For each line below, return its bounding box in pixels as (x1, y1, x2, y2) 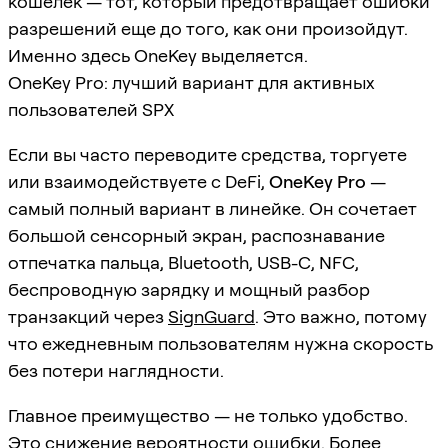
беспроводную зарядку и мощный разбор (8, 278, 370, 300)
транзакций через (8, 305, 168, 327)
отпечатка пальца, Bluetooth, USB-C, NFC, (8, 251, 359, 273)
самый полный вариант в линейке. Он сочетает (8, 197, 417, 219)
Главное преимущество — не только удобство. (8, 404, 408, 426)
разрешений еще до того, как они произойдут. (8, 17, 408, 39)
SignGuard (168, 305, 255, 327)
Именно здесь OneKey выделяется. (8, 44, 308, 66)
